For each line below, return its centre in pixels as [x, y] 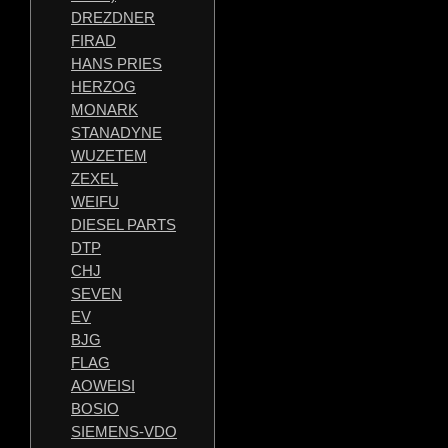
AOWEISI [103, 385]
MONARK [104, 109]
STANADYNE [116, 132]
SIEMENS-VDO [124, 431]
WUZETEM [109, 155]
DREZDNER [113, 17]
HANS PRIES [116, 63]
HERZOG [103, 86]
